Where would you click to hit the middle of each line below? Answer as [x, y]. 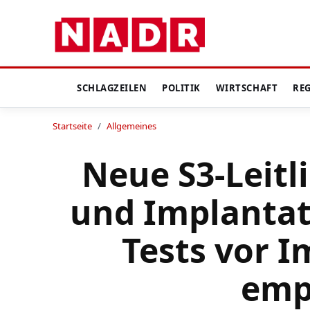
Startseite [72, 126]
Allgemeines [131, 126]
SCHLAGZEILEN [112, 88]
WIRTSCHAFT [247, 88]
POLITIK [181, 88]
